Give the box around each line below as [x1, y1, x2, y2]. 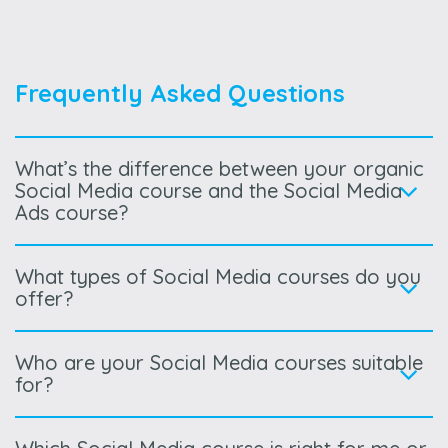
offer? [15, 286, 73, 312]
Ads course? [15, 200, 128, 226]
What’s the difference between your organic [15, 156, 424, 182]
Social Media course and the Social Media [15, 178, 402, 204]
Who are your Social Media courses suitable [15, 350, 423, 376]
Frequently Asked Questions [15, 78, 345, 109]
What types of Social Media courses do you [15, 264, 421, 290]
